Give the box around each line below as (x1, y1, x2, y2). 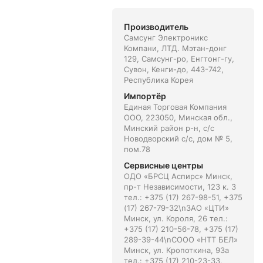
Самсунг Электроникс (123, 33, 208, 42)
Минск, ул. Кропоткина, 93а (123, 245, 229, 255)
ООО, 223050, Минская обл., (123, 113, 232, 122)
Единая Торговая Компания (123, 102, 227, 112)
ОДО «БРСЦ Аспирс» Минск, (123, 171, 232, 181)
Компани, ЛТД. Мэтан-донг (123, 43, 227, 53)
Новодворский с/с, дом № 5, (123, 134, 232, 143)
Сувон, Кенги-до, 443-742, (123, 65, 224, 74)
